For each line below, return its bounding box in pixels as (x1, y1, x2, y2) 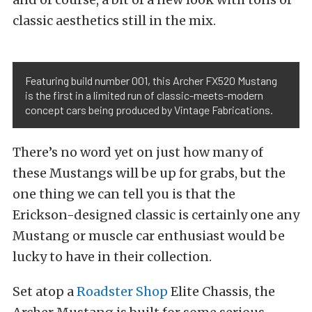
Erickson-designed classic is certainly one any (13, 207, 299, 224)
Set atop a (13, 283, 77, 300)
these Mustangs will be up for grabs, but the (13, 165, 286, 182)
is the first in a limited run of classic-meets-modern (25, 88, 263, 102)
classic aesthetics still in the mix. (13, 13, 216, 29)
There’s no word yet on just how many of (13, 144, 263, 161)
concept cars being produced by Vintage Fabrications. (25, 103, 273, 117)
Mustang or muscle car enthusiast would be (13, 228, 285, 244)
